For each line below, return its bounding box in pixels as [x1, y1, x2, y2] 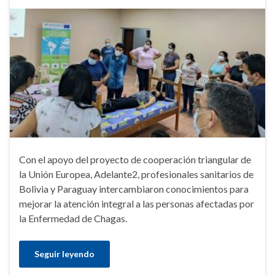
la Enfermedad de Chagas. [19, 212, 127, 224]
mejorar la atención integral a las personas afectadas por [19, 197, 254, 209]
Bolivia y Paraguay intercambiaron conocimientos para [19, 182, 249, 195]
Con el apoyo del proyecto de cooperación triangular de [19, 153, 251, 165]
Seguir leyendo [34, 248, 95, 259]
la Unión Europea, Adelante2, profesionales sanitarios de [19, 168, 254, 180]
